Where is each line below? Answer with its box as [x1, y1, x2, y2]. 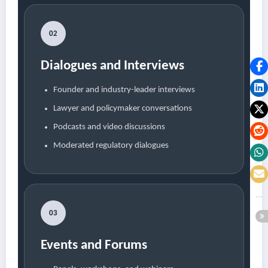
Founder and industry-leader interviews [53, 86, 195, 95]
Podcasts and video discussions [53, 123, 165, 132]
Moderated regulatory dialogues [53, 141, 169, 151]
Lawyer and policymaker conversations [53, 104, 192, 114]
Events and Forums [41, 239, 147, 253]
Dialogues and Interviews [41, 59, 184, 74]
